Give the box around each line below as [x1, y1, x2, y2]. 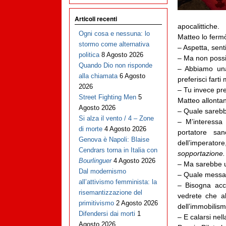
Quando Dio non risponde [78, 62, 152, 70]
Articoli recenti [75, 14, 117, 24]
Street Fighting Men [78, 93, 136, 101]
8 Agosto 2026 [101, 51, 143, 59]
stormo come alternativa [78, 40, 149, 48]
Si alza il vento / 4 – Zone [78, 115, 154, 123]
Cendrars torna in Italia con [78, 146, 157, 154]
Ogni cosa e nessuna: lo [78, 30, 150, 38]
